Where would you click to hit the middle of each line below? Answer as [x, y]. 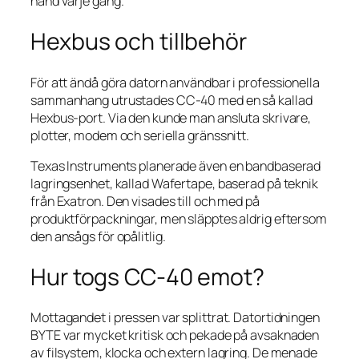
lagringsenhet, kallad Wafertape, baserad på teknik [174, 183]
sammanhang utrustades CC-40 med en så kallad [171, 100]
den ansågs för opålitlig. [98, 236]
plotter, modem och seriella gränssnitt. [140, 135]
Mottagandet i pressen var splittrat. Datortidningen [175, 318]
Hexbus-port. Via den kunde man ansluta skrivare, [171, 117]
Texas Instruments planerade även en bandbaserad [176, 165]
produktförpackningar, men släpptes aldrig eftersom [179, 218]
